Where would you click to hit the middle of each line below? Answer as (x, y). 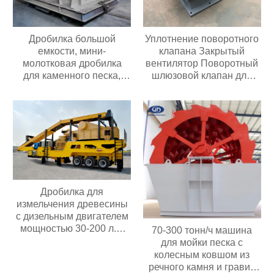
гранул (202, 100)
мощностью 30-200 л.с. (72, 228)
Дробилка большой (72, 39)
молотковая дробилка (72, 64)
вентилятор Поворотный (202, 64)
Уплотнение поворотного (202, 39)
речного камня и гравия (202, 267)
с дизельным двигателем (72, 216)
